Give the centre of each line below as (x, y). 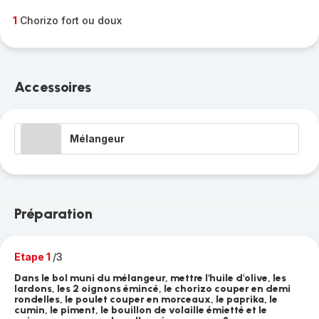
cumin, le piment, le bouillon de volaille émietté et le (141, 310)
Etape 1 (33, 257)
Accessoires (53, 87)
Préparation (53, 214)
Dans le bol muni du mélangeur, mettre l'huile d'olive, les (150, 278)
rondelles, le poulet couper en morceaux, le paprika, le (146, 299)
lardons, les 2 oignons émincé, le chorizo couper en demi (152, 289)
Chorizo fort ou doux (69, 20)
